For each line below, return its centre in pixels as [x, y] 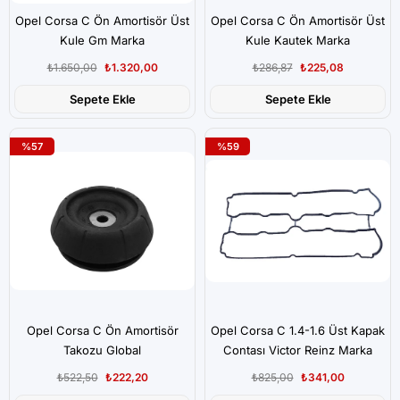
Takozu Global [102, 350]
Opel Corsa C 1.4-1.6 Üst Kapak [298, 330]
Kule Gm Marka [102, 40]
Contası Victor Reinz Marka [298, 350]
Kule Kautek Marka [298, 40]
